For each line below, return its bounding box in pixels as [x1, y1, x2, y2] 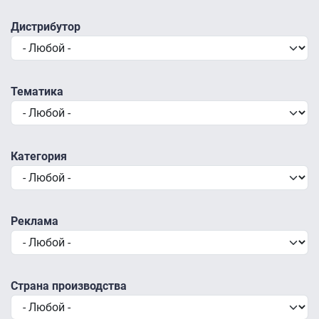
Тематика [11, 85, 63, 99]
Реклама [11, 214, 58, 229]
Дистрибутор [11, 20, 80, 34]
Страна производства [11, 279, 127, 293]
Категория [11, 150, 67, 164]
